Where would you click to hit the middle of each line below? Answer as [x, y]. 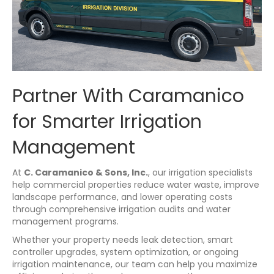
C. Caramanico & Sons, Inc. [86, 172]
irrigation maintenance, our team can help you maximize [135, 264]
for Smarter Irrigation [107, 121]
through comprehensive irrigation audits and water [121, 209]
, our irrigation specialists [200, 172]
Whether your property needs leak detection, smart [123, 239]
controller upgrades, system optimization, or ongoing [125, 252]
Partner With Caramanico [128, 96]
